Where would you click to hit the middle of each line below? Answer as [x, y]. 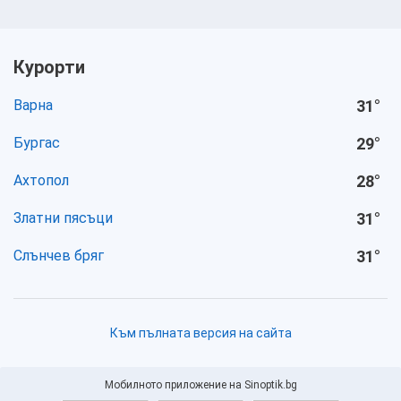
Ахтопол [41, 180]
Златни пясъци [63, 218]
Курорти [49, 67]
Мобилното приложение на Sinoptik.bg [200, 385]
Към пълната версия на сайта [200, 333]
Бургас [37, 143]
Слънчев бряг [59, 256]
